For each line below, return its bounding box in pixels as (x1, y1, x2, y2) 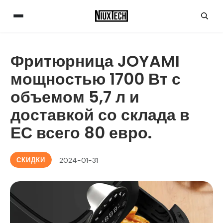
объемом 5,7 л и (10, 86, 139, 108)
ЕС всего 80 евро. (10, 121, 152, 144)
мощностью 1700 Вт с (10, 68, 181, 90)
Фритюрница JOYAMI (10, 50, 180, 72)
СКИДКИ (16, 156, 45, 164)
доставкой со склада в (10, 104, 190, 126)
